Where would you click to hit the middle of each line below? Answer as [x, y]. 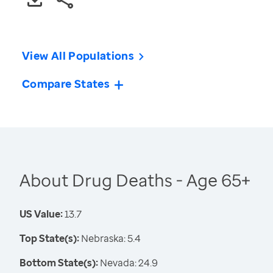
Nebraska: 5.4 [110, 239]
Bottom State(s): [59, 263]
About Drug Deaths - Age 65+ [135, 180]
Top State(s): [49, 239]
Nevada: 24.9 [128, 263]
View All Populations [78, 56]
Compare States [66, 84]
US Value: [41, 214]
